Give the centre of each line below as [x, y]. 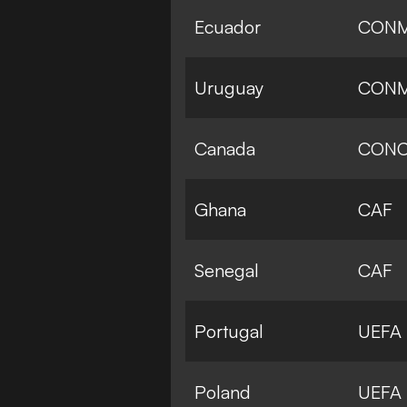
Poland [223, 392]
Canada [225, 148]
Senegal [227, 270]
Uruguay [229, 87]
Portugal [229, 331]
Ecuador [228, 26]
